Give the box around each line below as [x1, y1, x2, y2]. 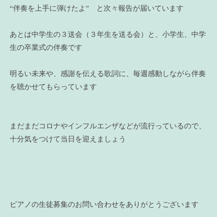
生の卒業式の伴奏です [10, 43, 82, 51]
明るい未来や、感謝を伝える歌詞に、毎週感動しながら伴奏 [10, 69, 206, 77]
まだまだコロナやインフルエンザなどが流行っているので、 [10, 122, 206, 130]
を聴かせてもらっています [10, 82, 97, 91]
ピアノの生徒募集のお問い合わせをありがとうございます [10, 200, 199, 208]
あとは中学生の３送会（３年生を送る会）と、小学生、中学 [10, 30, 206, 38]
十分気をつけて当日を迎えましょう [10, 135, 126, 143]
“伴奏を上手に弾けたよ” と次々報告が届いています [10, 4, 184, 12]
